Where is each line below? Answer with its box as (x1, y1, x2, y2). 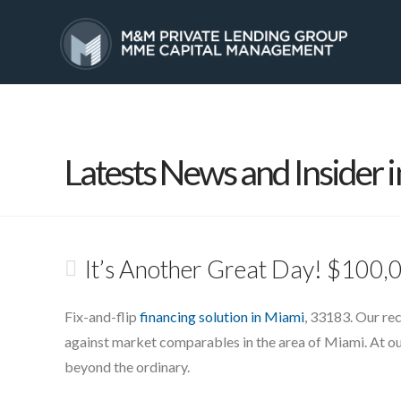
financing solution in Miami (140, 307, 304, 325)
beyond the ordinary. (64, 357, 190, 375)
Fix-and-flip (64, 307, 140, 325)
